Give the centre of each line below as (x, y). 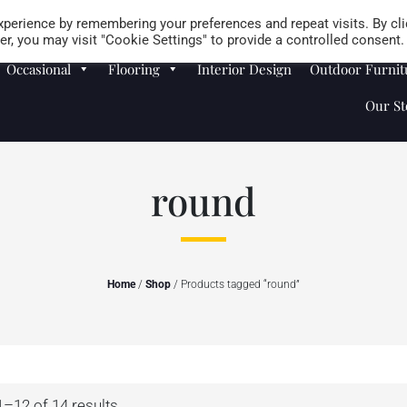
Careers (285, 15)
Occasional (39, 69)
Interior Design (245, 69)
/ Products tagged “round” (235, 284)
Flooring (134, 69)
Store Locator (364, 15)
